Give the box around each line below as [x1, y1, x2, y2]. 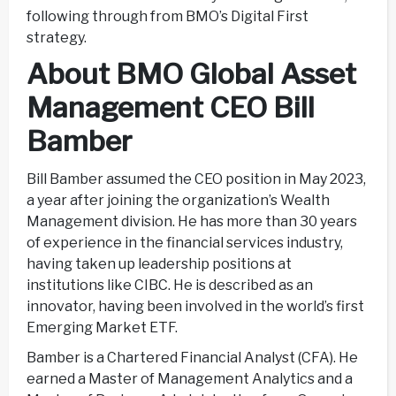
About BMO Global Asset [27, 57, 356, 92]
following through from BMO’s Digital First [27, 8, 308, 26]
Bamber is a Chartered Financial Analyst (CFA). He [27, 348, 358, 366]
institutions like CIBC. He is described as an [27, 276, 313, 293]
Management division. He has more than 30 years [27, 212, 357, 230]
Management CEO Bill [27, 90, 315, 126]
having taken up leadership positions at [27, 255, 292, 272]
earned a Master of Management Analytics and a [27, 369, 353, 387]
